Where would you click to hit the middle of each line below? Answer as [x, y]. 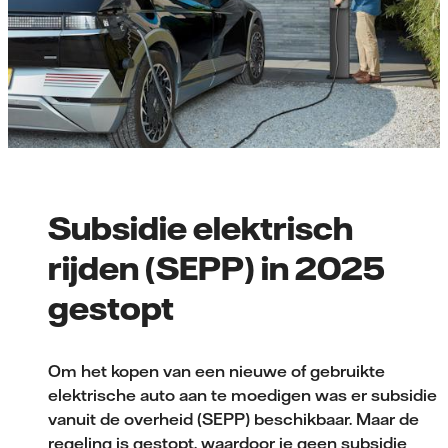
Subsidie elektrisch [200, 226]
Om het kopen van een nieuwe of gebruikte [216, 370]
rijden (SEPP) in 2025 [216, 266]
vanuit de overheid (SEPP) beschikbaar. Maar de [233, 418]
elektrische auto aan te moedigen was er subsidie [242, 394]
